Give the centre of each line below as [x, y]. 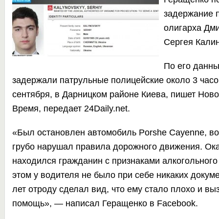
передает [61, 109]
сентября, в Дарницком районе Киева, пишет [105, 94]
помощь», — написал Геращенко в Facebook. [105, 203]
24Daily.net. [106, 109]
